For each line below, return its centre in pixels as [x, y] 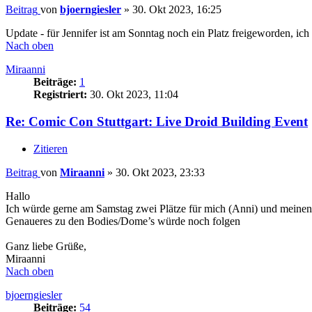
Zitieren [50, 148]
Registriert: [60, 95]
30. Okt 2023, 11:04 [133, 95]
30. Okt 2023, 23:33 [160, 172]
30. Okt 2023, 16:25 [177, 10]
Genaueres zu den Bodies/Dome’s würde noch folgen [123, 221]
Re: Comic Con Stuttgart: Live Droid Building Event [157, 122]
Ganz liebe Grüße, [46, 246]
